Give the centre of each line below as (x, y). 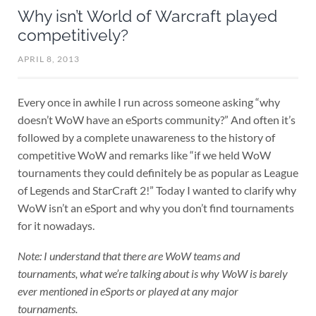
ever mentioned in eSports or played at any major (128, 291)
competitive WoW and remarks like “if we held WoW (144, 155)
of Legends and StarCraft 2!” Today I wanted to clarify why (157, 190)
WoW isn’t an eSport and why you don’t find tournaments (156, 208)
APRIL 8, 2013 (48, 59)
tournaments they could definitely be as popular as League (158, 173)
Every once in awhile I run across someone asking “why (148, 102)
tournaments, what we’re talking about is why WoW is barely (152, 273)
